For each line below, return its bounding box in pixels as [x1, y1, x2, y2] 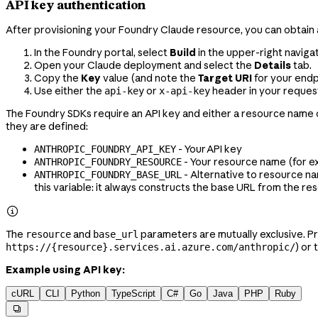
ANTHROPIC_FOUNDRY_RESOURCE [34, 156, 182, 168]
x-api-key [159, 85, 210, 97]
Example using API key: [6, 263, 125, 277]
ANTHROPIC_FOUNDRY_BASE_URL [34, 169, 182, 181]
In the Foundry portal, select [34, 46, 170, 60]
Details [254, 59, 291, 72]
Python [71, 288, 100, 300]
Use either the [34, 84, 104, 98]
